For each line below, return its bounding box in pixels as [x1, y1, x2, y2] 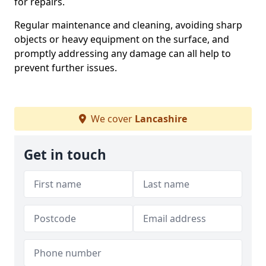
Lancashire [135, 112, 187, 125]
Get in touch [24, 145, 106, 164]
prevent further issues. [14, 61, 117, 74]
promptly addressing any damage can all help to [14, 47, 231, 60]
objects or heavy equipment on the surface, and [14, 33, 229, 46]
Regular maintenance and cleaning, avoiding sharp [14, 18, 242, 31]
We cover [88, 112, 135, 125]
